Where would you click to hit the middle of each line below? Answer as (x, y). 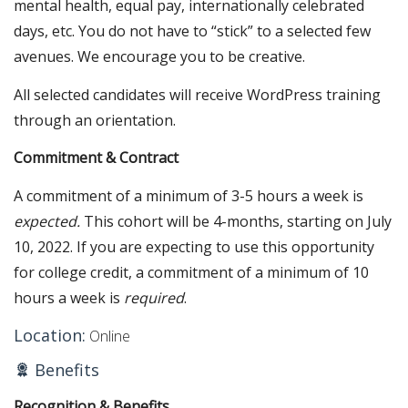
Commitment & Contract (96, 158)
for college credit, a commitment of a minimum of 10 (191, 272)
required (152, 297)
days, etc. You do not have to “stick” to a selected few (192, 31)
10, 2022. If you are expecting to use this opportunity (194, 246)
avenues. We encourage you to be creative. (159, 57)
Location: (50, 335)
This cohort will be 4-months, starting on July (236, 221)
